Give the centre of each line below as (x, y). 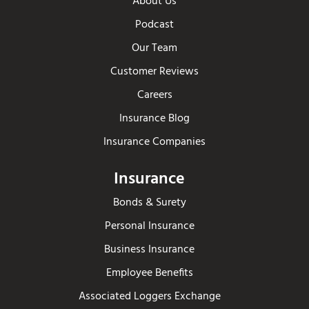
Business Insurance (149, 250)
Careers (154, 96)
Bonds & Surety (149, 203)
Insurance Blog (154, 119)
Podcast (154, 25)
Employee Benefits (149, 273)
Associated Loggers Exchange (149, 297)
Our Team (154, 49)
